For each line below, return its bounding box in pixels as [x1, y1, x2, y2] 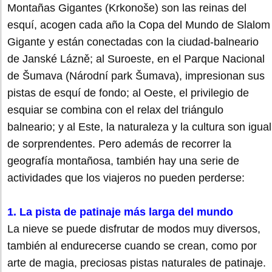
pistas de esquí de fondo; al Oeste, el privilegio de [7, 87, 249, 100]
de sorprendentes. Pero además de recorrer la [7, 138, 231, 151]
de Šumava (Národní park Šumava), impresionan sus [7, 70, 265, 83]
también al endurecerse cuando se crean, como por [7, 240, 257, 253]
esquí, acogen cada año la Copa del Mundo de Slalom [7, 19, 270, 32]
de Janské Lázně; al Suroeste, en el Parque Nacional [7, 53, 265, 66]
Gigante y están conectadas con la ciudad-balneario [7, 36, 259, 49]
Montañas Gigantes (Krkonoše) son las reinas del [7, 2, 246, 15]
